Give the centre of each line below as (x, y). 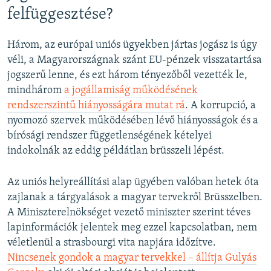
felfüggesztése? (60, 15)
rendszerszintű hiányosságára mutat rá (96, 105)
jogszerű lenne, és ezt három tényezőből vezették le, (127, 75)
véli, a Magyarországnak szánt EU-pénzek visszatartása (135, 60)
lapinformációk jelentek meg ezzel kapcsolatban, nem (132, 227)
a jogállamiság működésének (131, 90)
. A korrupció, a (220, 105)
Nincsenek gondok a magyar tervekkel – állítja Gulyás (132, 258)
